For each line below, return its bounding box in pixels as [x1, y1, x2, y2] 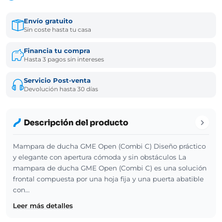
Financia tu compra [24, 47, 90, 55]
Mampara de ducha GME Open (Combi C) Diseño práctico [13, 142, 206, 151]
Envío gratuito [24, 17, 73, 25]
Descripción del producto [24, 117, 128, 128]
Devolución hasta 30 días [24, 85, 98, 93]
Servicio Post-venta [24, 76, 91, 85]
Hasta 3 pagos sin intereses [24, 55, 104, 63]
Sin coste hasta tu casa [24, 26, 91, 34]
